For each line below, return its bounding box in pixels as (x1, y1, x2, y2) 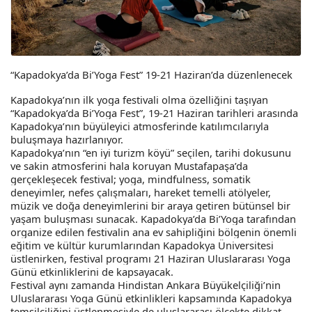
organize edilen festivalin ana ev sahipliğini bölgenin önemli (10, 224, 297, 239)
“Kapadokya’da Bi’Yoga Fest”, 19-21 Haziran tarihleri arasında (10, 105, 298, 120)
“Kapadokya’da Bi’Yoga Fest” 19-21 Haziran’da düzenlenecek (10, 67, 292, 81)
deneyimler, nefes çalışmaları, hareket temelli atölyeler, (10, 185, 271, 199)
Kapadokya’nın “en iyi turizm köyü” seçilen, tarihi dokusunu (10, 145, 291, 159)
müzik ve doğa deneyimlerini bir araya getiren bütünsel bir (10, 198, 290, 212)
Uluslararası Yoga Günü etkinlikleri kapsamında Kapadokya (10, 290, 292, 305)
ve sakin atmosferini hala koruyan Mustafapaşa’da (10, 158, 248, 173)
